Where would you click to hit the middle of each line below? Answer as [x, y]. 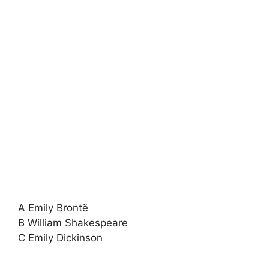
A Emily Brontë [53, 208]
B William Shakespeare [73, 223]
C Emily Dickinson [60, 238]
